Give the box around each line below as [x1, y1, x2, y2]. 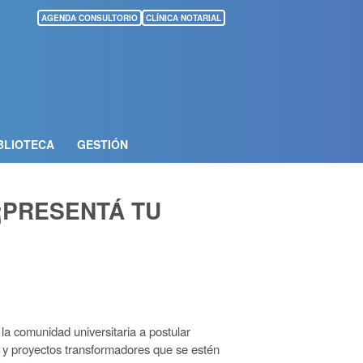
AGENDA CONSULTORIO [41, 12, 138, 23]
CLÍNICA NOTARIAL [146, 12, 221, 23]
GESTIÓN [76, 135, 128, 152]
